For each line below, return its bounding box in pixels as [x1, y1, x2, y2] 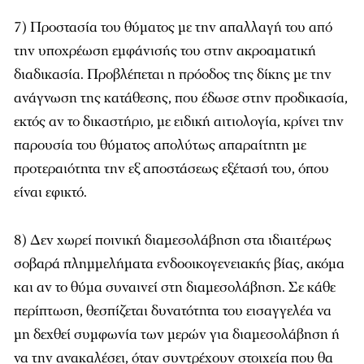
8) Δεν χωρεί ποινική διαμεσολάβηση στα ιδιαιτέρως [14, 231, 331, 249]
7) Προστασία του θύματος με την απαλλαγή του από [14, 18, 332, 37]
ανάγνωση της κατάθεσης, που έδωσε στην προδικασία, [14, 89, 348, 107]
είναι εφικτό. [14, 183, 87, 201]
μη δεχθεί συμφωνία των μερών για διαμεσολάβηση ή [14, 325, 340, 344]
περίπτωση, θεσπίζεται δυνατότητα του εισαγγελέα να [14, 301, 331, 320]
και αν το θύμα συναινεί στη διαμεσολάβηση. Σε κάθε [14, 278, 336, 297]
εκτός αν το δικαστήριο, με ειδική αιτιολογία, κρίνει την [14, 112, 344, 131]
